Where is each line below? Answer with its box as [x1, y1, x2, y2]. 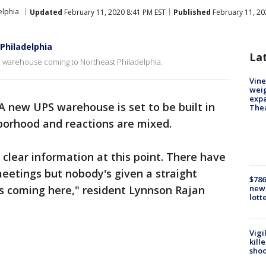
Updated [30, 7, 62, 17]
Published [173, 7, 211, 17]
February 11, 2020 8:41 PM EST [62, 7, 166, 17]
